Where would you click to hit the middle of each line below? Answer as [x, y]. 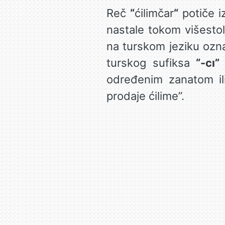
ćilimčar [154, 13]
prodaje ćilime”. [145, 96]
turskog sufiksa [151, 63]
